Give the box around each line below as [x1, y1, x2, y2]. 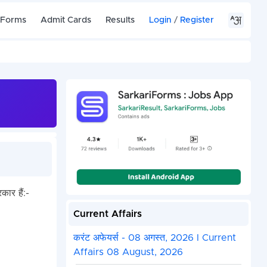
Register [180, 15, 215, 24]
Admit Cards [41, 15, 92, 24]
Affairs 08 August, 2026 [73, 247, 183, 257]
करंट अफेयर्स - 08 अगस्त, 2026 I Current [73, 233, 236, 243]
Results [105, 15, 135, 24]
